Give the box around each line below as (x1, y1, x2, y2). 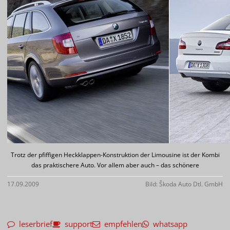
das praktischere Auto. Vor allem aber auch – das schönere (31, 161, 199, 169)
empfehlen (100, 219, 142, 229)
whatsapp (149, 219, 187, 229)
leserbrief (15, 219, 52, 229)
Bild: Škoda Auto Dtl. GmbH (145, 180, 223, 188)
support (61, 219, 92, 229)
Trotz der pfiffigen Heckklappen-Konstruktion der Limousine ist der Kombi (10, 150, 220, 159)
